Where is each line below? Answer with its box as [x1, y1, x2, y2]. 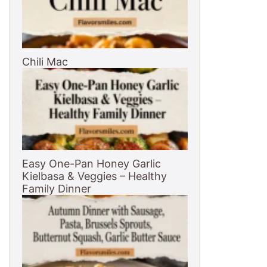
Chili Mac [22, 55, 68, 68]
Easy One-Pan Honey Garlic [22, 157, 161, 170]
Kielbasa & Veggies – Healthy [22, 170, 167, 182]
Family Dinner [22, 182, 91, 195]
